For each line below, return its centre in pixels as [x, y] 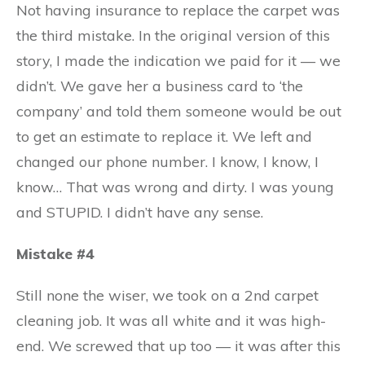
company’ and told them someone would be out [179, 111]
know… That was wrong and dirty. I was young [175, 187]
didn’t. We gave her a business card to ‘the [160, 86]
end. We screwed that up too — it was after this [178, 346]
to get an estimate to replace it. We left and [164, 136]
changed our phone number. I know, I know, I [167, 162]
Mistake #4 [55, 254]
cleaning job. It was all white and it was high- [171, 321]
